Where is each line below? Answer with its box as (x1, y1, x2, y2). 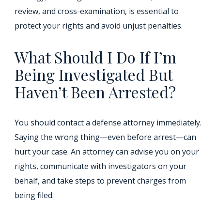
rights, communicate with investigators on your (15, 161, 186, 172)
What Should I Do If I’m (15, 46, 176, 68)
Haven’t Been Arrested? (15, 81, 176, 103)
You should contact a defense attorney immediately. (15, 117, 201, 128)
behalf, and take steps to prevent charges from (15, 175, 186, 186)
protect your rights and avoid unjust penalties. (15, 20, 183, 31)
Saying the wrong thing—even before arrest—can (15, 132, 196, 143)
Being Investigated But (15, 64, 172, 85)
